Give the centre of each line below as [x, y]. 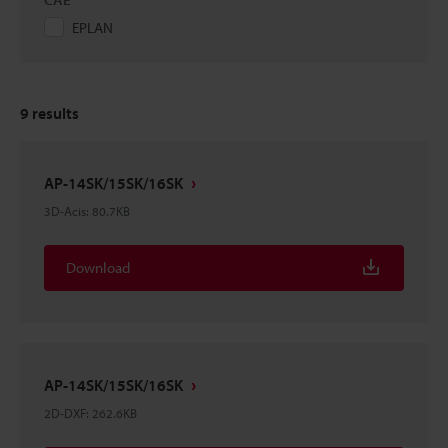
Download [98, 267]
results [54, 113]
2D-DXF [65, 413]
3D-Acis [65, 211]
